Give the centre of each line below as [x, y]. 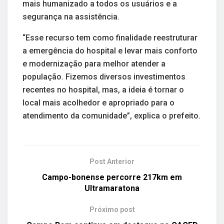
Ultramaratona [112, 188]
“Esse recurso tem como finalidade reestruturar [110, 38]
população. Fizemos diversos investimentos [104, 77]
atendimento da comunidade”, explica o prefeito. [111, 116]
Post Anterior [112, 162]
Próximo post [112, 210]
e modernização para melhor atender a [94, 64]
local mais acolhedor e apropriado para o [98, 103]
